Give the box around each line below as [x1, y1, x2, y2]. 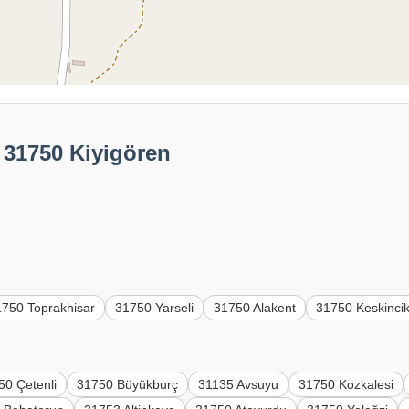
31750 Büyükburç [77, 376, 179, 392]
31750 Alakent [214, 299, 297, 315]
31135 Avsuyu [198, 376, 279, 392]
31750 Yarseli [115, 299, 194, 315]
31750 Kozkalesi [299, 376, 394, 392]
